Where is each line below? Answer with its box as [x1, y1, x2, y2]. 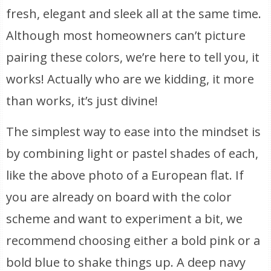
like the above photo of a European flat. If [6, 167, 244, 183]
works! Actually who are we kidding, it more [6, 71, 255, 87]
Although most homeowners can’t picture [6, 27, 246, 44]
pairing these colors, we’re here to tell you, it [6, 49, 260, 65]
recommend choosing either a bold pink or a [6, 232, 261, 249]
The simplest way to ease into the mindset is [6, 123, 261, 140]
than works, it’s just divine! [6, 93, 158, 109]
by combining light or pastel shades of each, [6, 145, 259, 162]
